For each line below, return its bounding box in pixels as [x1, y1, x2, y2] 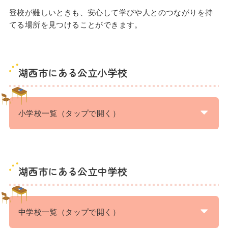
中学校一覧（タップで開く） [18, 206, 121, 217]
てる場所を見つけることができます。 [9, 19, 142, 30]
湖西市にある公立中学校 [18, 164, 127, 178]
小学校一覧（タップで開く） [18, 107, 121, 118]
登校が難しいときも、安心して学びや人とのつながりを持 [9, 7, 213, 17]
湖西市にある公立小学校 [18, 65, 127, 79]
